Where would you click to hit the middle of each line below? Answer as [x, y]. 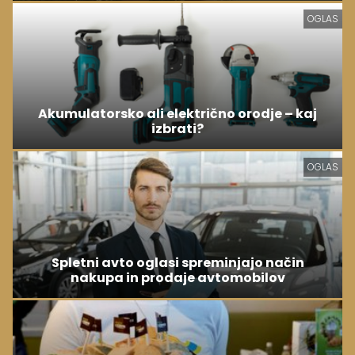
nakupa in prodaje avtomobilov [177, 278]
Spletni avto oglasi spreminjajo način [177, 263]
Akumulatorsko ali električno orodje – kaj [177, 114]
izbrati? [177, 129]
